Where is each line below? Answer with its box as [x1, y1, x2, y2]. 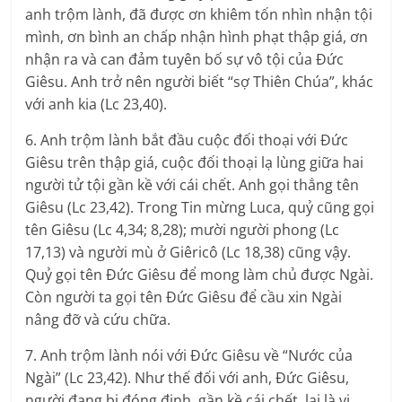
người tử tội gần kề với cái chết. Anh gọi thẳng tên [25, 175, 360, 196]
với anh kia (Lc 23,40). [25, 94, 168, 115]
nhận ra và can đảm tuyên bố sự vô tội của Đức [25, 49, 345, 70]
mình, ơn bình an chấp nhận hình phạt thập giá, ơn [25, 27, 369, 48]
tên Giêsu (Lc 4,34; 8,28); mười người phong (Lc [25, 220, 340, 240]
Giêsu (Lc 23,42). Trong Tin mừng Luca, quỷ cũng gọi [25, 197, 375, 218]
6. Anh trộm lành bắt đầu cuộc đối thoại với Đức [25, 130, 349, 151]
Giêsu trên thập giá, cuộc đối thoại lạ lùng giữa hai [25, 153, 364, 173]
